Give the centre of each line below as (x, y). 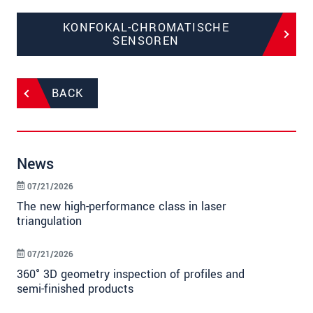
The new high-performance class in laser (122, 207)
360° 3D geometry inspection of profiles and (131, 275)
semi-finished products (75, 289)
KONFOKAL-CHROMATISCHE (146, 28)
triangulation (49, 221)
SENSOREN (146, 41)
